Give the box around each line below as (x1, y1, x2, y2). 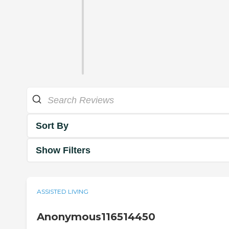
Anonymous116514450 (37, 211, 155, 223)
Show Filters (36, 145, 90, 155)
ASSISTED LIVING (37, 188, 88, 196)
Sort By (36, 120, 68, 131)
